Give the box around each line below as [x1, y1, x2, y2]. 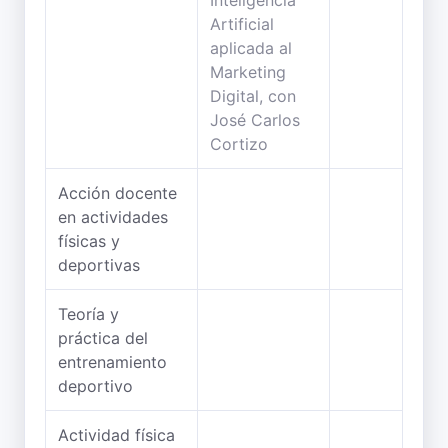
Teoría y [58, 304, 119, 324]
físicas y [58, 231, 120, 251]
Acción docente [58, 183, 177, 203]
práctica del [58, 328, 148, 348]
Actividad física [58, 425, 175, 445]
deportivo [58, 376, 133, 396]
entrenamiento [58, 352, 167, 372]
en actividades [58, 207, 168, 227]
